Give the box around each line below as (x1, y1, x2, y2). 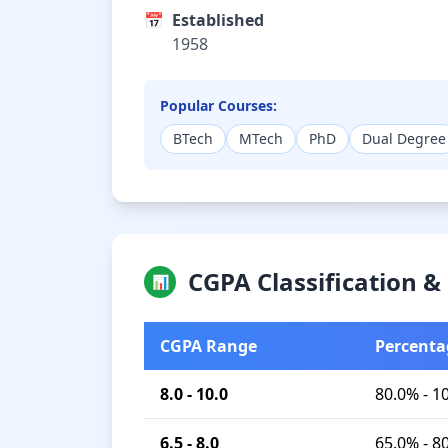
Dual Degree (362, 129, 446, 148)
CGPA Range (160, 335, 257, 357)
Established (172, 9, 264, 31)
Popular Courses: (160, 96, 277, 115)
